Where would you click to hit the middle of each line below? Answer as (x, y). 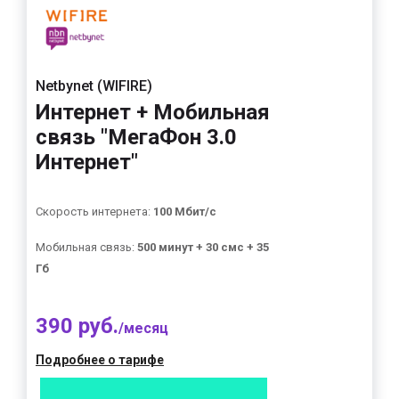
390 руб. (77, 326)
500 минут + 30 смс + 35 (203, 247)
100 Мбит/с (185, 212)
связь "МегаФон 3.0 (136, 137)
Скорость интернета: (94, 212)
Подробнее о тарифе (100, 360)
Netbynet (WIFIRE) (94, 86)
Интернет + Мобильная (153, 112)
